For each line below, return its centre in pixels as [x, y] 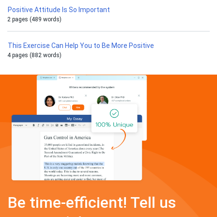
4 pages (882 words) [34, 55]
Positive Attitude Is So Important [60, 10]
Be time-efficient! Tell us [92, 203]
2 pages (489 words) [34, 19]
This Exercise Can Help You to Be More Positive [81, 46]
